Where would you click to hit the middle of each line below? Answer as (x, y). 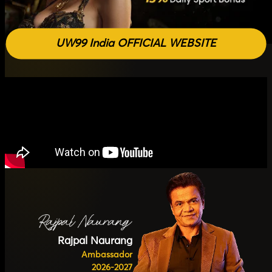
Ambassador (107, 255)
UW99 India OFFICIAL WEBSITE (136, 43)
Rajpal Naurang (95, 241)
